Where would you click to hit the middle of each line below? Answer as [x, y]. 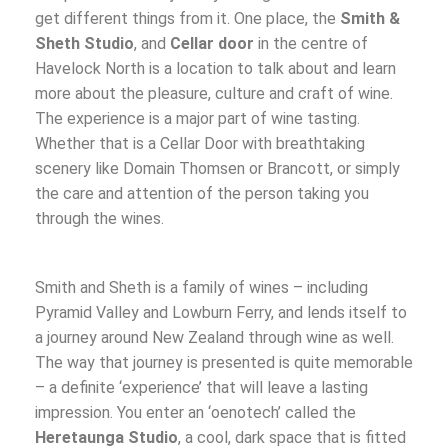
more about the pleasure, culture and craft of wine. [214, 93]
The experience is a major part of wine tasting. [197, 118]
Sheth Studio [84, 43]
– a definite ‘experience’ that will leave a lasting [201, 387]
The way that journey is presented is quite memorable [224, 362]
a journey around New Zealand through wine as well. [214, 337]
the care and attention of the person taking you [202, 193]
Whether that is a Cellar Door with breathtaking [200, 143]
